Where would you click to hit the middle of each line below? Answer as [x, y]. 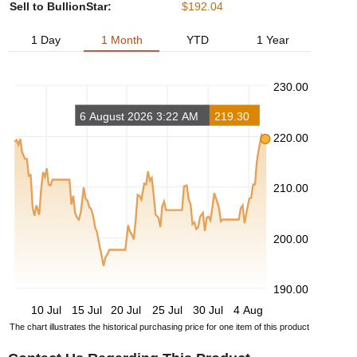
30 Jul [208, 310]
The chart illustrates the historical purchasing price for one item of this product [159, 326]
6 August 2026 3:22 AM [139, 116]
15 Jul [86, 310]
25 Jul [167, 310]
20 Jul [126, 310]
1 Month [122, 40]
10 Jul [46, 310]
